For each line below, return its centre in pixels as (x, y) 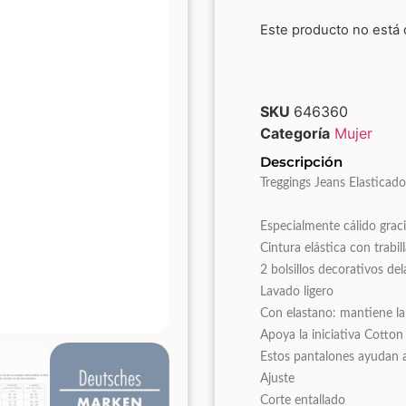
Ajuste (278, 378)
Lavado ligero (297, 291)
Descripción (302, 161)
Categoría (295, 133)
